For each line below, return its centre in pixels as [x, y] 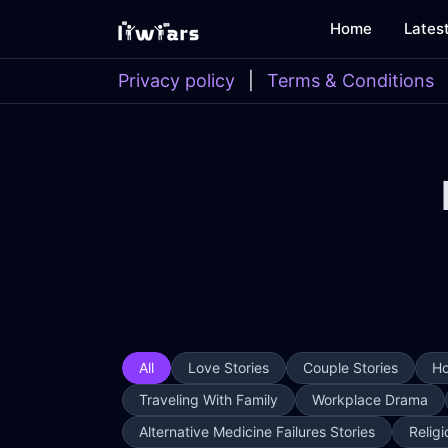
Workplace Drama [370, 399]
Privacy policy [176, 80]
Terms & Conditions [350, 80]
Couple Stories [350, 367]
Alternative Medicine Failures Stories [257, 431]
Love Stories [228, 367]
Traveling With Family [208, 399]
